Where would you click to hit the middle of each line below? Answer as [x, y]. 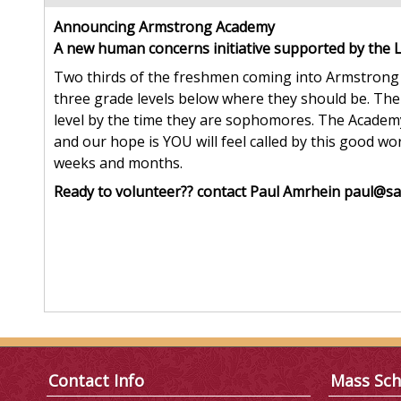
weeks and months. [118, 163]
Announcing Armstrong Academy [166, 27]
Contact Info [96, 380]
